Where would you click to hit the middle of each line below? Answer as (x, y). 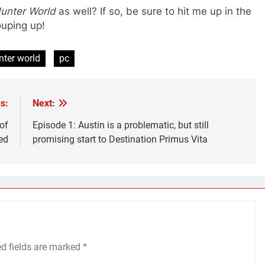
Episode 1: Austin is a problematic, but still (120, 125)
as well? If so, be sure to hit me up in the (153, 11)
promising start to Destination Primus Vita (122, 140)
